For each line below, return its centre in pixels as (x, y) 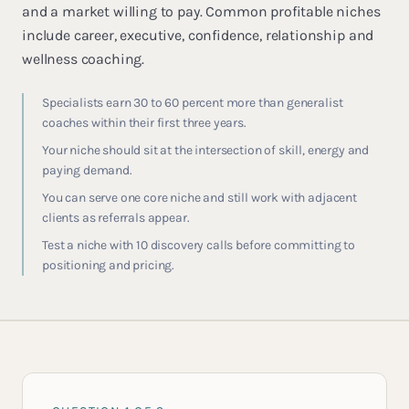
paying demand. (87, 170)
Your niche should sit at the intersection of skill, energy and (206, 150)
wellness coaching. (84, 59)
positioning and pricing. (109, 265)
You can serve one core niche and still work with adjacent (199, 198)
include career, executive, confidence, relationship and (198, 35)
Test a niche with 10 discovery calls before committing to (199, 245)
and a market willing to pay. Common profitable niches (201, 11)
